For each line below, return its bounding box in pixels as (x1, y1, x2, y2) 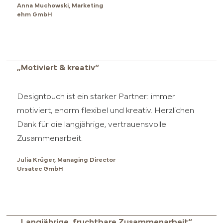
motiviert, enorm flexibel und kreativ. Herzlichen (17, 107, 195, 114)
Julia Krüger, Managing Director (17, 157, 116, 163)
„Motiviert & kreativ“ (17, 64, 100, 72)
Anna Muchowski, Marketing (17, 2, 104, 9)
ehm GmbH (17, 11, 53, 18)
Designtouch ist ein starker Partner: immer (17, 93, 176, 101)
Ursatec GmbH (17, 166, 64, 172)
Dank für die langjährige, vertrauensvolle (17, 121, 167, 128)
